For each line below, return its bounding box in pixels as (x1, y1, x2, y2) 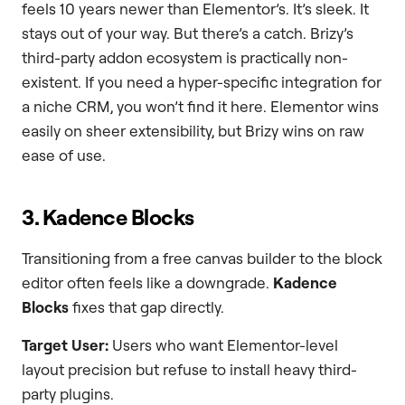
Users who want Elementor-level (108, 334, 338, 354)
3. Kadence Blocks (22, 203, 194, 231)
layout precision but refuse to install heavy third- (22, 359, 357, 379)
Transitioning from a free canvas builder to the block (22, 249, 382, 268)
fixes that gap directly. (69, 297, 224, 317)
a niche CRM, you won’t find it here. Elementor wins (22, 97, 379, 117)
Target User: (22, 334, 108, 354)
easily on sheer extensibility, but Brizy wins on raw (22, 121, 364, 141)
